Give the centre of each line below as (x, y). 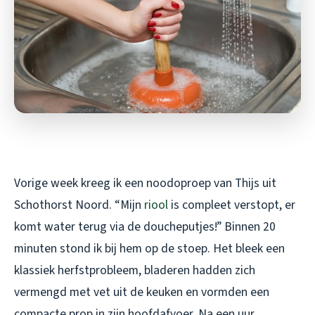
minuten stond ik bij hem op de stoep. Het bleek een (149, 248)
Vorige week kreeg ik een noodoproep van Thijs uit (145, 183)
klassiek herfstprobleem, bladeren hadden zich (135, 270)
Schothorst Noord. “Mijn (79, 205)
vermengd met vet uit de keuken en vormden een (142, 292)
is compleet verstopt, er (232, 205)
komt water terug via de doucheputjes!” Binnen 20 (145, 226)
